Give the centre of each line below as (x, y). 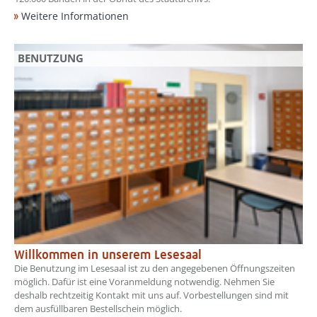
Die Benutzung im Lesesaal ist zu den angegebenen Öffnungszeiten (155, 269)
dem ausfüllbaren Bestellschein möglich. (98, 309)
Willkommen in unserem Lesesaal (108, 256)
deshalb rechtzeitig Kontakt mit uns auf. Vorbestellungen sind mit (151, 295)
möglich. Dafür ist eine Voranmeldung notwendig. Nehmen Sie (144, 282)
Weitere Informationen (75, 16)
